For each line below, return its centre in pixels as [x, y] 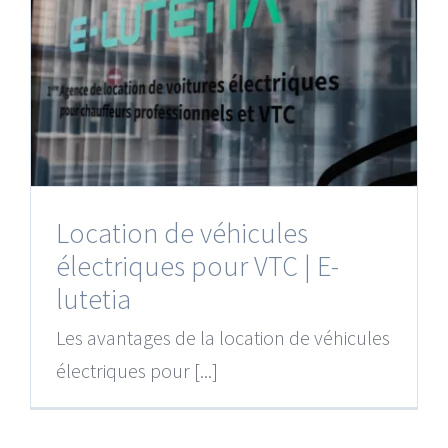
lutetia [93, 298]
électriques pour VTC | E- [197, 265]
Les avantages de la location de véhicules [222, 337]
